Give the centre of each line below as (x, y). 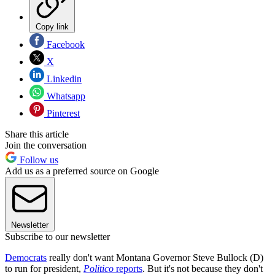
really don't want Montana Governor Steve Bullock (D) (155, 258)
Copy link (52, 27)
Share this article (37, 134)
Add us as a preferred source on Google (82, 171)
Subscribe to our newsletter (57, 237)
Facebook (64, 45)
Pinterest (62, 114)
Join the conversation (46, 145)
